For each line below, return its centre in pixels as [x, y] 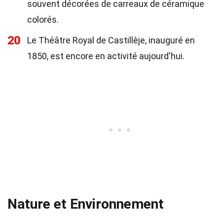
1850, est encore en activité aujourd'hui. [106, 56]
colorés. [43, 19]
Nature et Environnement [86, 204]
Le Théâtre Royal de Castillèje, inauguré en [111, 40]
